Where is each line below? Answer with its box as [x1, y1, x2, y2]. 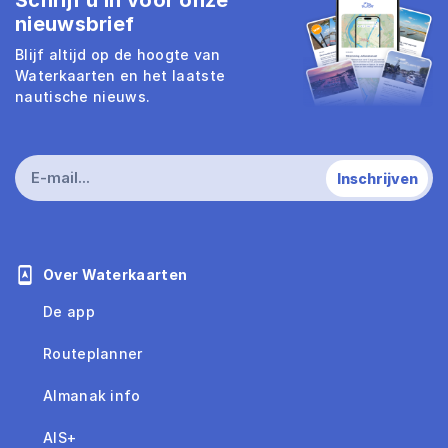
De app [43, 303, 95, 321]
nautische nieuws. [15, 88, 151, 106]
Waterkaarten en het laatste [15, 67, 226, 85]
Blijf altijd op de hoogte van [15, 46, 221, 64]
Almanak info [43, 387, 141, 405]
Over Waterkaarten [43, 266, 188, 284]
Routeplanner [43, 345, 143, 363]
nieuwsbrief [15, 12, 135, 37]
